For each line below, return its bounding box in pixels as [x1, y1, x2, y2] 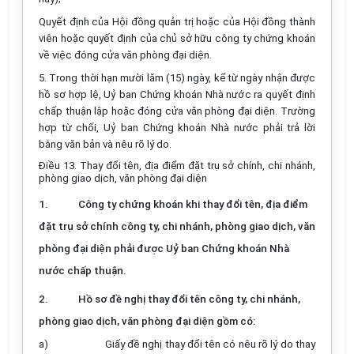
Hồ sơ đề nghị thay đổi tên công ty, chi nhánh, [78, 293, 300, 305]
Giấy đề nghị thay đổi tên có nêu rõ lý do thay [104, 338, 316, 350]
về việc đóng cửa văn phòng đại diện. [39, 49, 212, 61]
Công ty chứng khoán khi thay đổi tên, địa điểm [78, 198, 307, 210]
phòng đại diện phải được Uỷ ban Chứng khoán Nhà [39, 243, 289, 254]
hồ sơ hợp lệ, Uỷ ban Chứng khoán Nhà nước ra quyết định [39, 88, 315, 100]
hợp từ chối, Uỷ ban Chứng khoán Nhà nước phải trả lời [39, 122, 315, 134]
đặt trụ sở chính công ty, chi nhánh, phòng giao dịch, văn [39, 220, 315, 232]
